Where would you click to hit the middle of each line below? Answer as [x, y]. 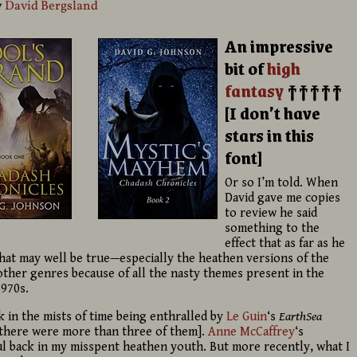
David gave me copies [283, 198]
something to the [273, 228]
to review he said [271, 213]
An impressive [279, 46]
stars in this [270, 135]
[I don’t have [273, 113]
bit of [246, 69]
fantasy [255, 91]
